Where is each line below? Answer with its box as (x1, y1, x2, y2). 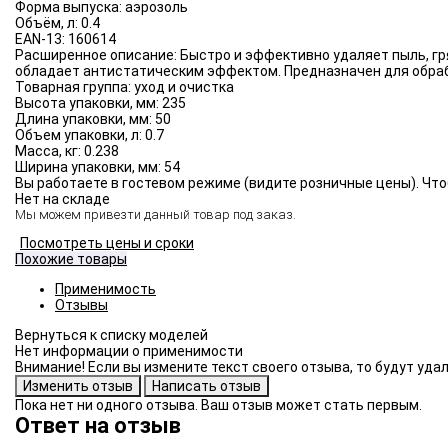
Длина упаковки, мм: (15, 111, 155, 128)
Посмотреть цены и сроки (20, 235, 194, 252)
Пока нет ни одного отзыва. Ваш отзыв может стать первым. (15, 397, 422, 414)
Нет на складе (15, 191, 110, 208)
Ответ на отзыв (15, 413, 181, 439)
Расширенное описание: (15, 47, 180, 64)
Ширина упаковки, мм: (15, 159, 164, 176)
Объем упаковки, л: (15, 127, 145, 144)
